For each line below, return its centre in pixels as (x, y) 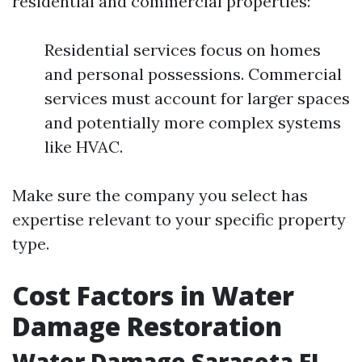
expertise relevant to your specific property (179, 219)
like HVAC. (84, 147)
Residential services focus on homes (183, 50)
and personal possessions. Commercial (193, 74)
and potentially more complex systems (193, 122)
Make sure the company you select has (160, 195)
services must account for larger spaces (197, 98)
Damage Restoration (147, 326)
